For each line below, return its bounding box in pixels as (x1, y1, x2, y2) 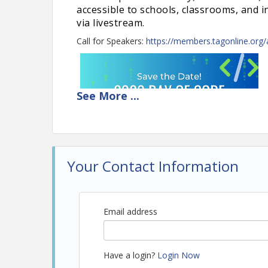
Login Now (157, 249, 200, 261)
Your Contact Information (67, 156, 239, 176)
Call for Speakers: (77, 35, 147, 47)
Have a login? (103, 249, 157, 261)
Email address (103, 206, 157, 217)
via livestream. (77, 16, 145, 29)
